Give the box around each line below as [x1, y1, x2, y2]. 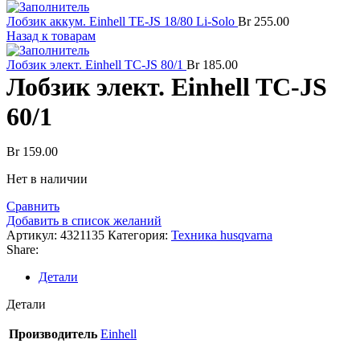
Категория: [108, 228, 168, 242]
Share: [6, 243, 39, 256]
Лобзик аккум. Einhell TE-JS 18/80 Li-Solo [6, 14, 238, 28]
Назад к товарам [6, 29, 96, 43]
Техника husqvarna [171, 228, 272, 242]
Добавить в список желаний [6, 214, 162, 227]
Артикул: [6, 228, 60, 242]
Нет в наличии [6, 172, 88, 186]
